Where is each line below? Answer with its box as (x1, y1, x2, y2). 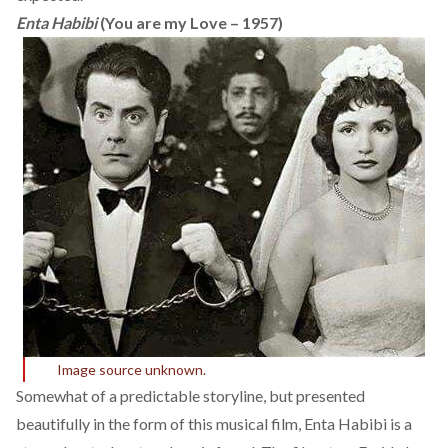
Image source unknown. (57, 360, 206, 378)
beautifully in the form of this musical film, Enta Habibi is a (16, 413, 412, 433)
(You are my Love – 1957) (97, 12, 283, 32)
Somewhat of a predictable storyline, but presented (16, 385, 365, 405)
